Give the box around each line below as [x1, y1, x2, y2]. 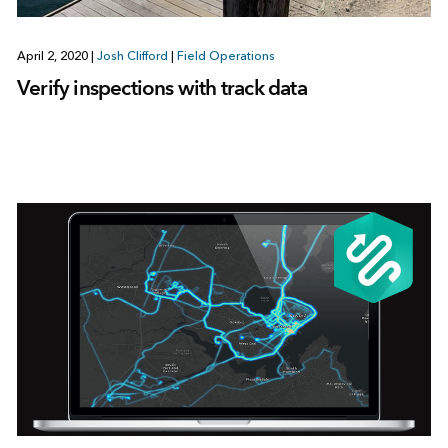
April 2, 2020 [16, 49, 91, 64]
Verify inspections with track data [16, 75, 307, 101]
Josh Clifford [96, 49, 168, 64]
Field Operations [176, 49, 275, 64]
